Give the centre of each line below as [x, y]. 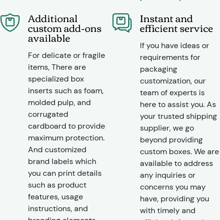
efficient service [177, 27]
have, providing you [175, 198]
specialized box [56, 79]
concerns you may [173, 187]
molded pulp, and [59, 102]
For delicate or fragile [67, 55]
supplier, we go [167, 128]
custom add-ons [65, 27]
